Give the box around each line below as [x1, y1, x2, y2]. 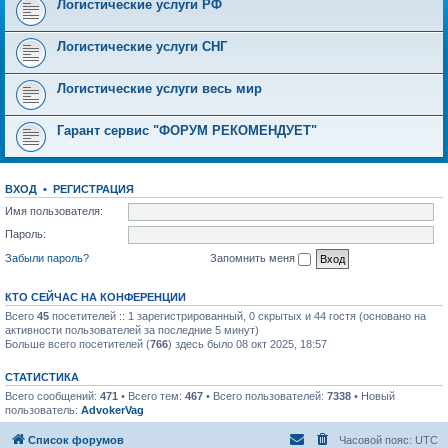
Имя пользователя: [5, 204, 103, 217]
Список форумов [28, 434, 124, 446]
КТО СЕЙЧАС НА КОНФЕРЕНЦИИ [5, 290, 186, 303]
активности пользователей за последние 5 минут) [5, 323, 259, 336]
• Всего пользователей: [203, 389, 327, 402]
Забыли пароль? [5, 251, 89, 264]
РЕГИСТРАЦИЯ [53, 183, 134, 195]
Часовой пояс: [339, 434, 415, 446]
